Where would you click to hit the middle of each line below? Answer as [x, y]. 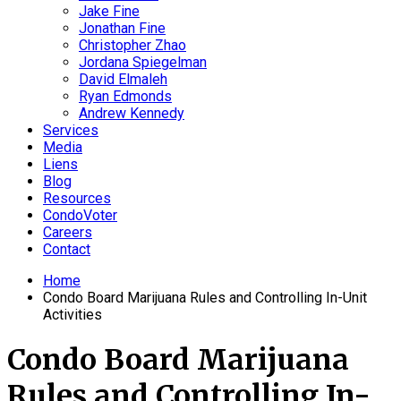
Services [71, 130]
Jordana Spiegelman [143, 62]
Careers [68, 232]
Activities [73, 315]
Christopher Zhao [132, 45]
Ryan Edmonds [125, 96]
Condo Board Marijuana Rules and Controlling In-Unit [205, 298]
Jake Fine [109, 11]
